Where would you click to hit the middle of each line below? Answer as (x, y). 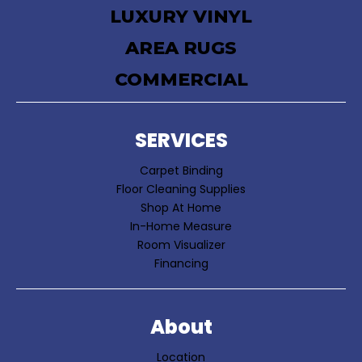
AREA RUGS (181, 48)
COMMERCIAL (181, 80)
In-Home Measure (181, 227)
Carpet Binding (181, 171)
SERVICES (181, 141)
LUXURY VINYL (181, 17)
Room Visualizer (181, 245)
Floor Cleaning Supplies (181, 189)
